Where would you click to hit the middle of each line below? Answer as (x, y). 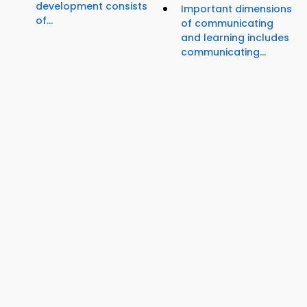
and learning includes (235, 38)
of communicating (227, 24)
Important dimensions (236, 9)
